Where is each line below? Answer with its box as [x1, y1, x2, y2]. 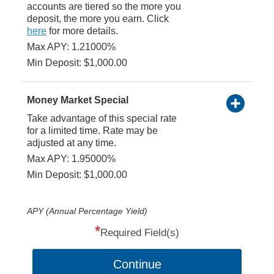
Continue [113, 257, 162, 271]
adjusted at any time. [26, 137, 116, 148]
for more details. [46, 25, 118, 36]
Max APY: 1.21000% [26, 41, 116, 52]
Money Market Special [26, 94, 128, 105]
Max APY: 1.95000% [26, 153, 116, 164]
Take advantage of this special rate [26, 113, 177, 124]
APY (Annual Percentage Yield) [26, 206, 147, 216]
